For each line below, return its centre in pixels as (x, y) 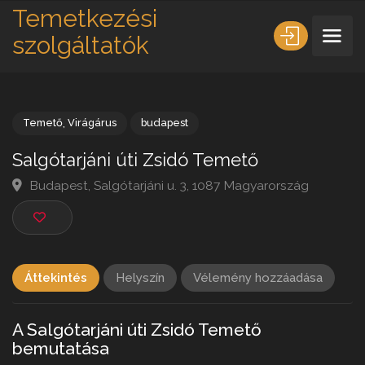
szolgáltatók (81, 45)
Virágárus (100, 134)
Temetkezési (85, 18)
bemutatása (61, 349)
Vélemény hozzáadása (258, 278)
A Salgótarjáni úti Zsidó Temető (137, 330)
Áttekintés (56, 278)
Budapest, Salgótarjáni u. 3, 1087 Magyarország (182, 201)
